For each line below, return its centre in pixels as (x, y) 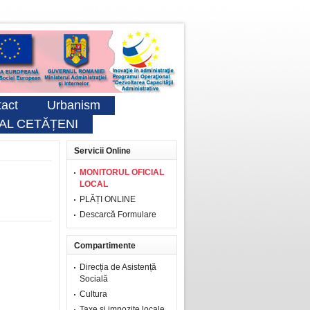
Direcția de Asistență (118, 267)
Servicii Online (102, 151)
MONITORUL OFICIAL (122, 172)
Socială (94, 279)
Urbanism (74, 105)
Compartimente (105, 246)
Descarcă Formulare (118, 215)
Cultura (93, 294)
